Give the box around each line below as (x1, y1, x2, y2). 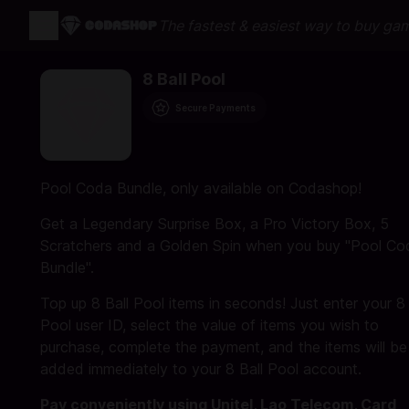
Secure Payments (175, 102, 256, 113)
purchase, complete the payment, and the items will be (40, 338, 407, 356)
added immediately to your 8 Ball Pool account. (40, 360, 362, 378)
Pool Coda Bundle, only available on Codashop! (40, 179, 362, 197)
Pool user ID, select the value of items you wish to (40, 316, 379, 334)
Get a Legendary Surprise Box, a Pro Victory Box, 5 (40, 215, 389, 233)
